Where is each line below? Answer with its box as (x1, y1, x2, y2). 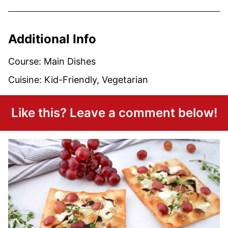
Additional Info (8, 32, 96, 47)
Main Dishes (44, 56, 96, 67)
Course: (8, 56, 44, 67)
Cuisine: (8, 74, 44, 85)
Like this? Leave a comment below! (11, 105, 217, 121)
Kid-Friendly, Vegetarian (44, 74, 148, 85)
